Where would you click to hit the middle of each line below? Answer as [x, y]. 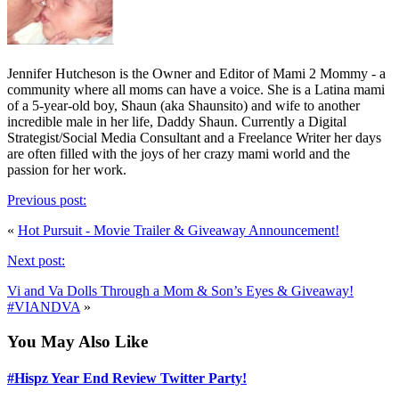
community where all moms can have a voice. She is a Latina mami [196, 90]
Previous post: [47, 200]
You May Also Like [77, 341]
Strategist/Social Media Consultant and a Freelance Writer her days [194, 138]
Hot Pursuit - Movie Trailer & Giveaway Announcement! [179, 231]
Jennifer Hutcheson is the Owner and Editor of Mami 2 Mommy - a [196, 74]
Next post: [36, 261]
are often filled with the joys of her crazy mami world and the [179, 154]
